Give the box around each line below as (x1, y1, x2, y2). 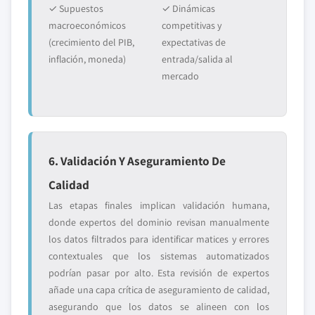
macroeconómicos (49, 19, 126, 32)
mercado (162, 70, 199, 82)
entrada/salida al (162, 53, 233, 65)
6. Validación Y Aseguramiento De (49, 153, 226, 169)
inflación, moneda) (49, 53, 126, 65)
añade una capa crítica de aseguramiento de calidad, (49, 283, 269, 296)
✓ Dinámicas (162, 2, 215, 15)
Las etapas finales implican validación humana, (49, 199, 269, 212)
